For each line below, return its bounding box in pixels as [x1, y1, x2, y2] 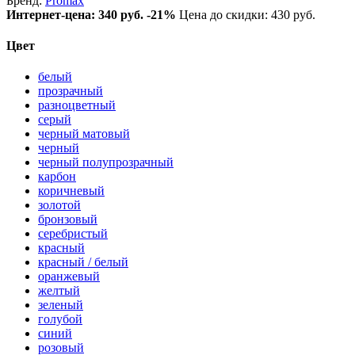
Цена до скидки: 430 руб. [179, 7, 315, 21]
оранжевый [38, 269, 100, 284]
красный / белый [38, 255, 128, 269]
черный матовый [38, 127, 130, 141]
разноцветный [38, 98, 116, 113]
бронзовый [38, 212, 97, 227]
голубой [38, 312, 82, 326]
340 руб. [98, 7, 143, 21]
